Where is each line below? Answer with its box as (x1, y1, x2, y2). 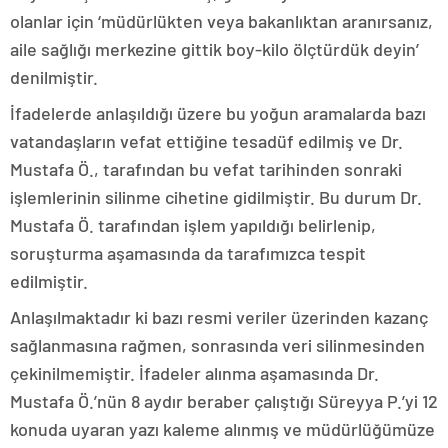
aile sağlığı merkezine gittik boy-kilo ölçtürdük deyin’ (10, 37, 419, 60)
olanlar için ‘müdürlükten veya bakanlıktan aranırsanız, (10, 9, 433, 32)
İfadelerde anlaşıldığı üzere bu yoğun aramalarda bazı (10, 101, 426, 124)
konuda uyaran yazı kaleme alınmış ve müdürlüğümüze (10, 417, 435, 440)
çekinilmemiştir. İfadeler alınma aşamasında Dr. (10, 361, 379, 384)
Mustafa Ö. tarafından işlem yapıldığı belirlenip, (10, 213, 376, 236)
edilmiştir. (10, 269, 88, 292)
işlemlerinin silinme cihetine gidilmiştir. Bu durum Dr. (10, 185, 422, 208)
